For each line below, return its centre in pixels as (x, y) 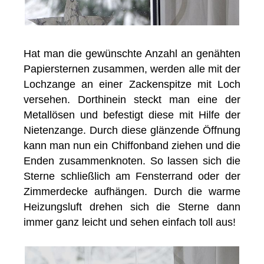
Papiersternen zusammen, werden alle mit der (132, 69)
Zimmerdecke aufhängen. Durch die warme (132, 191)
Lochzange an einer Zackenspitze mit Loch (132, 84)
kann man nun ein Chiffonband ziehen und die (132, 145)
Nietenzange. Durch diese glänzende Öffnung (132, 130)
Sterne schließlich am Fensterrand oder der (132, 176)
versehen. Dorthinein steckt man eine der (132, 99)
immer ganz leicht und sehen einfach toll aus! (130, 222)
